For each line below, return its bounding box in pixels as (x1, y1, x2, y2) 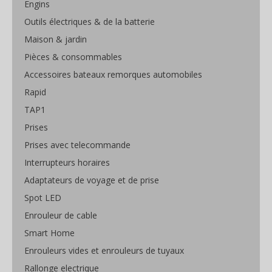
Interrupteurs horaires (24, 157, 110, 169)
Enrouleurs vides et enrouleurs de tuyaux (24, 245, 184, 257)
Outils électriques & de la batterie (24, 16, 155, 28)
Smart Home (24, 227, 75, 239)
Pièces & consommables (24, 51, 122, 63)
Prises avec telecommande (24, 139, 131, 151)
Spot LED (24, 192, 61, 204)
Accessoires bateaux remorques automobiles (24, 69, 202, 81)
